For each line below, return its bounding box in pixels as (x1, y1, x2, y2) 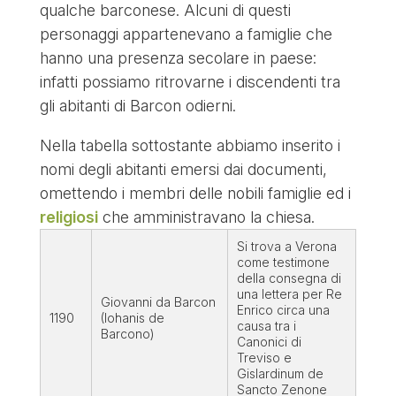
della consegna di (236, 270, 341, 286)
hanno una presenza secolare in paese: (39, 49, 316, 68)
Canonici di (236, 334, 301, 350)
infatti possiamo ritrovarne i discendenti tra (39, 72, 340, 92)
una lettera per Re (236, 286, 342, 302)
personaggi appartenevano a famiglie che (39, 25, 332, 44)
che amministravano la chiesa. (97, 208, 315, 227)
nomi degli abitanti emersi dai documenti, (39, 160, 327, 179)
